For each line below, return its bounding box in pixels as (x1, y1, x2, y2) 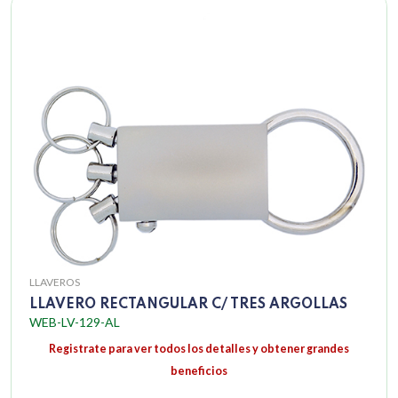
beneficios (171, 364, 227, 378)
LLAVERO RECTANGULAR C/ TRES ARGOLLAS (29, 298, 347, 313)
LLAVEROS (29, 275, 80, 290)
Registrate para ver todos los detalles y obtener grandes (49, 342, 349, 356)
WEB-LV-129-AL (29, 314, 120, 330)
